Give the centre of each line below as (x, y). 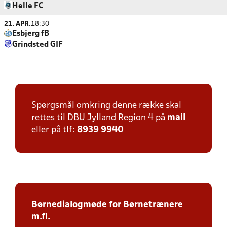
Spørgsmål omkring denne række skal (106, 106)
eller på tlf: (54, 130)
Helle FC (28, 6)
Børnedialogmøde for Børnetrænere (107, 205)
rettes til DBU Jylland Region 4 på (99, 118)
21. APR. (17, 24)
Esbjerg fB (31, 34)
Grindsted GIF (37, 45)
